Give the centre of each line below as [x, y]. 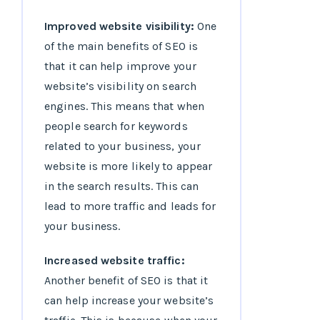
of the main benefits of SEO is [121, 46]
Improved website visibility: [119, 26]
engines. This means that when [124, 106]
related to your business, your [123, 146]
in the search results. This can [122, 186]
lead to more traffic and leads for [130, 206]
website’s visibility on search [121, 86]
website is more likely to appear [129, 166]
